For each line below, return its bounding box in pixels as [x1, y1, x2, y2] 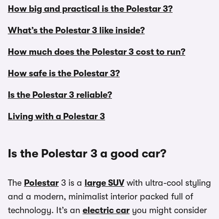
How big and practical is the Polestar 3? [8, 4, 173, 14]
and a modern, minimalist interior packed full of [8, 192, 193, 201]
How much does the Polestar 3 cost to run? [8, 47, 185, 57]
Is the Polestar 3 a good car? [8, 147, 166, 160]
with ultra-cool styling [124, 178, 211, 188]
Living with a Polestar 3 [8, 111, 105, 121]
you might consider [130, 205, 207, 215]
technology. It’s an [8, 205, 83, 215]
